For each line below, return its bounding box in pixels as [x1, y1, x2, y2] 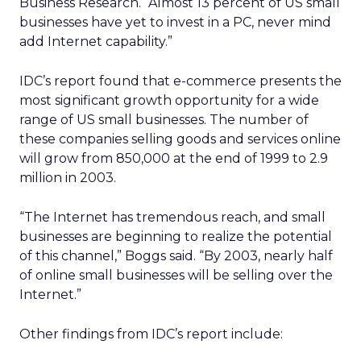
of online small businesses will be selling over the [19, 268, 333, 283]
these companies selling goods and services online [19, 131, 341, 147]
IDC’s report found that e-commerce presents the [19, 73, 342, 89]
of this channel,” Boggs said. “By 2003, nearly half [19, 248, 333, 263]
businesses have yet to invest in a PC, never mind [19, 15, 331, 30]
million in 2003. [19, 170, 116, 185]
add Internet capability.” [19, 34, 172, 49]
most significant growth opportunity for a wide [19, 93, 319, 108]
